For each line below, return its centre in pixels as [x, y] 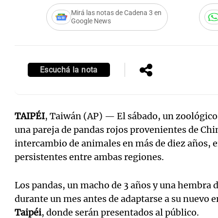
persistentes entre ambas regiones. [89, 157]
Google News [91, 21]
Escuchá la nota [69, 70]
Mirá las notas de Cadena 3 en [116, 13]
